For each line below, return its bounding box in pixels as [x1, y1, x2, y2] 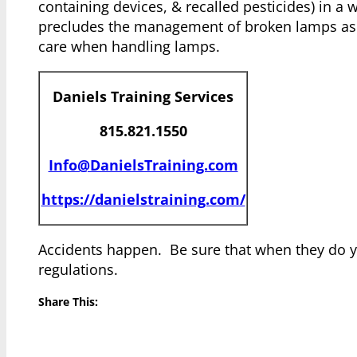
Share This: [38, 295, 98, 310]
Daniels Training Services [53, 87, 233, 107]
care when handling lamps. [38, 37, 220, 57]
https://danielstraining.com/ [41, 190, 245, 210]
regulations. [38, 260, 118, 280]
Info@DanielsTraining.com [48, 155, 238, 175]
